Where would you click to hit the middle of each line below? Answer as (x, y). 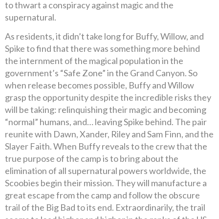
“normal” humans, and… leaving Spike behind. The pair (106, 122)
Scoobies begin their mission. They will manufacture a (106, 183)
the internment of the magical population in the (94, 61)
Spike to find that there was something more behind (102, 48)
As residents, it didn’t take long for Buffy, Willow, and (104, 36)
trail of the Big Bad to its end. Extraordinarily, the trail (105, 207)
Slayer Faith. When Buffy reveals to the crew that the (106, 146)
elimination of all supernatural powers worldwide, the (106, 171)
